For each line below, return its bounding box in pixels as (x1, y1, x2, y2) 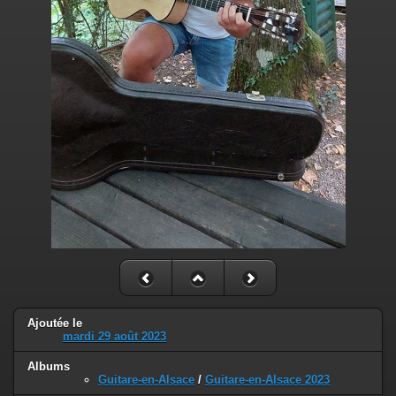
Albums (27, 359, 70, 373)
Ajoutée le (27, 316, 82, 330)
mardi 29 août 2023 (63, 329, 166, 343)
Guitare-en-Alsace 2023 (205, 372, 330, 386)
